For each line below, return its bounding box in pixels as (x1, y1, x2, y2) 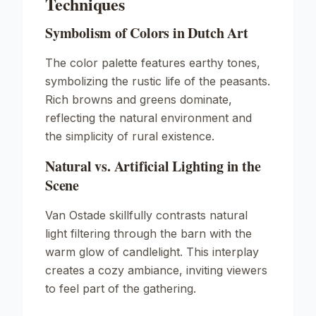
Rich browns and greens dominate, (45, 92, 232, 107)
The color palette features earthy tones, (45, 56, 260, 70)
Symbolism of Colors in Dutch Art (45, 23, 248, 43)
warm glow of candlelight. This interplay (45, 245, 259, 259)
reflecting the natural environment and (45, 111, 252, 125)
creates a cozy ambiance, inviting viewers (45, 263, 267, 277)
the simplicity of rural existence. (45, 129, 214, 143)
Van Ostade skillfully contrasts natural (45, 208, 248, 222)
